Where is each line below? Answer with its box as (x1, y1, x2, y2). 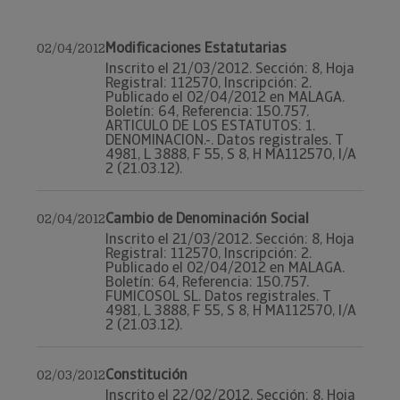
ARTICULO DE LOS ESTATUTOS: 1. (105, 116, 315, 135)
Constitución (105, 365, 187, 384)
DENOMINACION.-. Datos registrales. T (105, 130, 344, 149)
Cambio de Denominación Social (105, 209, 309, 228)
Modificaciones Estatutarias (105, 38, 287, 57)
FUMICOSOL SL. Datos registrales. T (105, 287, 331, 305)
